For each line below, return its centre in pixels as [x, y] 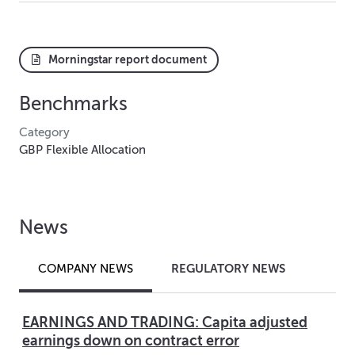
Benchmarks [73, 105]
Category [44, 133]
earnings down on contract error [131, 341]
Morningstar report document [125, 60]
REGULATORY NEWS [228, 268]
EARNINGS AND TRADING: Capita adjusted [165, 323]
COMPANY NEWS [86, 268]
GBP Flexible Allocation [82, 150]
